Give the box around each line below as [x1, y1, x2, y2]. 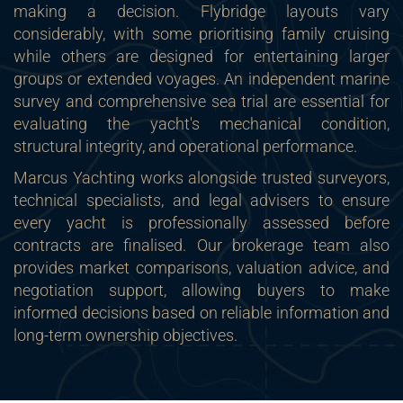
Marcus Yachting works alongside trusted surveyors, [13, 168, 390, 187]
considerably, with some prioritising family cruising [13, 24, 390, 43]
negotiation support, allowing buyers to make [13, 281, 390, 300]
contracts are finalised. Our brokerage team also [13, 236, 390, 255]
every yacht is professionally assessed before [13, 213, 390, 232]
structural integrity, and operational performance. [13, 137, 357, 156]
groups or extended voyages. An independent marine [13, 69, 390, 88]
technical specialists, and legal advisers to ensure [13, 191, 390, 210]
